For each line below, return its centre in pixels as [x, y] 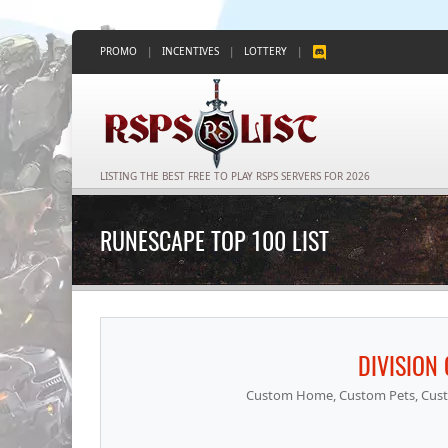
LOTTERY [265, 51]
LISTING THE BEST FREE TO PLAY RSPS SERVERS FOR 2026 [235, 175]
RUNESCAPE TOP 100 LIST [214, 240]
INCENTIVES [190, 51]
